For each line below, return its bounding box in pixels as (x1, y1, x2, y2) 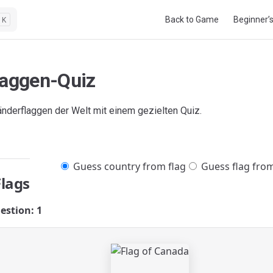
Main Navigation (158, 1, 226, 13)
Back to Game (165, 15, 219, 24)
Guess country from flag (71, 159, 186, 173)
